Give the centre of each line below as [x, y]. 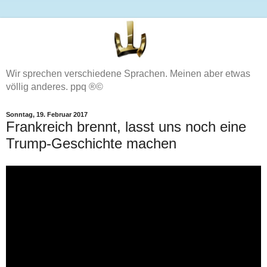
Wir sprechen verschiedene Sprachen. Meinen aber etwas [128, 73]
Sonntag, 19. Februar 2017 [47, 115]
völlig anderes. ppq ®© [55, 86]
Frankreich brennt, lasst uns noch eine [126, 126]
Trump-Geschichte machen [91, 143]
